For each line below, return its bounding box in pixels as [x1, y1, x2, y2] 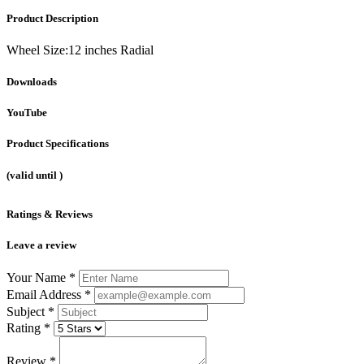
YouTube [6, 106, 47, 119]
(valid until [6, 168, 59, 181]
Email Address [6, 287, 84, 301]
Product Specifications [6, 137, 109, 150]
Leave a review [6, 238, 76, 251]
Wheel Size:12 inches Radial [6, 42, 154, 57]
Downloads [6, 76, 57, 89]
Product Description [6, 11, 98, 24]
